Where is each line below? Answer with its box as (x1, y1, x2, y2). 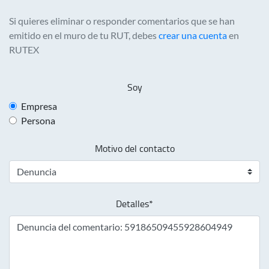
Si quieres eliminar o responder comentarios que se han (9, 15, 235, 26)
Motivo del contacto (94, 141, 175, 157)
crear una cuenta (159, 29, 227, 41)
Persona (21, 115, 55, 126)
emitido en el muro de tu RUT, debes (9, 29, 159, 41)
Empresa (21, 100, 57, 112)
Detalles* (116, 196, 153, 212)
